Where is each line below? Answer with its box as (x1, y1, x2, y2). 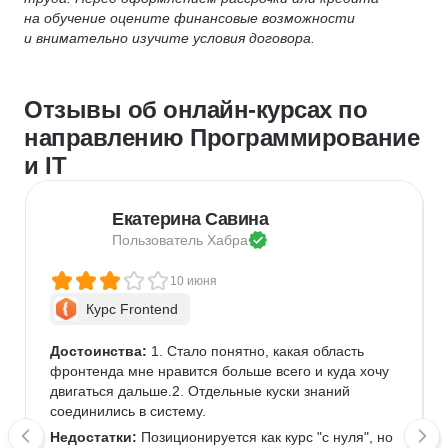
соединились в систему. (50, 403, 206, 419)
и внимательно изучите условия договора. (24, 30, 315, 46)
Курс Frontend (86, 301, 178, 317)
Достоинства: (50, 343, 147, 359)
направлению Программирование (24, 124, 419, 151)
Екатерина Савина (112, 209, 268, 229)
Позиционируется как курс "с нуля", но (137, 429, 397, 445)
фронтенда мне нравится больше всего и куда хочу (50, 363, 393, 379)
